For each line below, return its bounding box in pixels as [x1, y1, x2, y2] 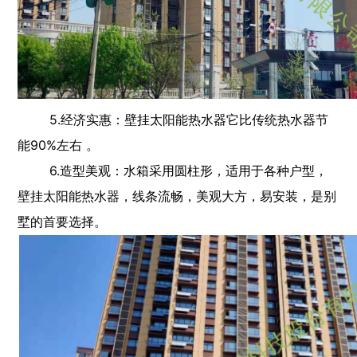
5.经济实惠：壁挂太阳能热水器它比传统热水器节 [18, 111, 329, 127]
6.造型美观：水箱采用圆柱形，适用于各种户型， [18, 162, 328, 178]
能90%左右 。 [18, 136, 100, 153]
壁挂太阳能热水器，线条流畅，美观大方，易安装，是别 [18, 187, 337, 204]
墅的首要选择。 [18, 213, 108, 229]
